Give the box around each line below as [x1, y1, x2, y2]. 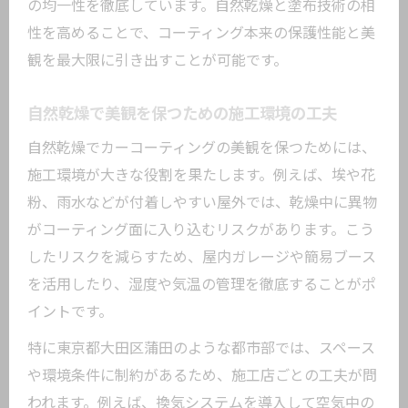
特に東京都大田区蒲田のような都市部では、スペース [27, 340, 375, 357]
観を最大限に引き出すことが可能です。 [27, 52, 288, 69]
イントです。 [27, 303, 113, 321]
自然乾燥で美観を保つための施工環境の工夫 [27, 105, 337, 123]
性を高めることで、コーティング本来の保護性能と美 [27, 25, 375, 42]
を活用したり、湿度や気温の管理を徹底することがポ [27, 276, 376, 293]
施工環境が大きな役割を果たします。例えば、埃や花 [27, 167, 375, 184]
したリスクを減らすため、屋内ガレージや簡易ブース [27, 249, 376, 266]
